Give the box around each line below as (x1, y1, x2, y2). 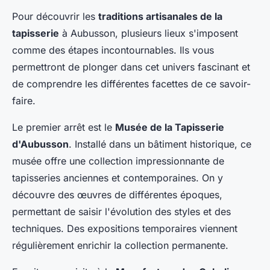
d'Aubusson (12, 138, 69, 151)
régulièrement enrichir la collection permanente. (12, 239, 228, 252)
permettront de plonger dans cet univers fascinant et (12, 61, 250, 74)
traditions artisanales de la (98, 10, 222, 23)
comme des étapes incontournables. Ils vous (12, 44, 214, 57)
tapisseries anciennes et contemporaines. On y (12, 172, 223, 184)
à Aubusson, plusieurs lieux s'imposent (59, 27, 238, 40)
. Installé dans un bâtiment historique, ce (69, 138, 251, 151)
